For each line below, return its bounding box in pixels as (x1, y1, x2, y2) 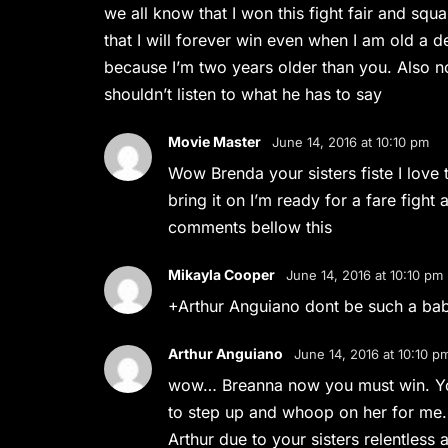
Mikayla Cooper (168, 266, 276, 283)
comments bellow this (168, 217, 333, 237)
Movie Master (168, 133, 262, 150)
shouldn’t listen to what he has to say (104, 84, 388, 104)
